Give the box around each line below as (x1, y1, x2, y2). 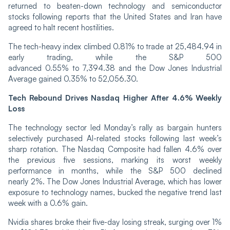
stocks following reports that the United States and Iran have (8, 11, 222, 22)
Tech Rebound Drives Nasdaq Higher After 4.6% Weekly (8, 92, 222, 103)
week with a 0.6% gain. (8, 198, 88, 208)
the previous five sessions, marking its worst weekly (8, 155, 222, 165)
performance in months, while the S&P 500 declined (8, 165, 222, 176)
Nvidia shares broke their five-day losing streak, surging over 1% (8, 217, 222, 227)
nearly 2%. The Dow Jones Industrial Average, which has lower (8, 176, 222, 186)
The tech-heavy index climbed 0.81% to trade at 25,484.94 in (8, 41, 222, 51)
